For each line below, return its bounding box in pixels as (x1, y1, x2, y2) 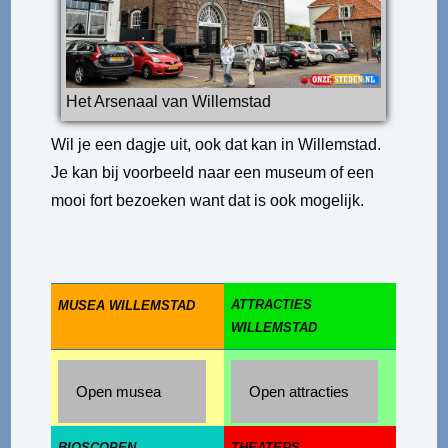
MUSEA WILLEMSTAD (58, 298, 196, 314)
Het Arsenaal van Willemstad (66, 93, 272, 111)
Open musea (76, 383, 162, 401)
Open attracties (249, 383, 350, 401)
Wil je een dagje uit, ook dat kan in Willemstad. (51, 136, 382, 154)
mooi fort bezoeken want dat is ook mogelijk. (51, 192, 365, 210)
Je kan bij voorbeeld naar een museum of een (51, 164, 375, 182)
